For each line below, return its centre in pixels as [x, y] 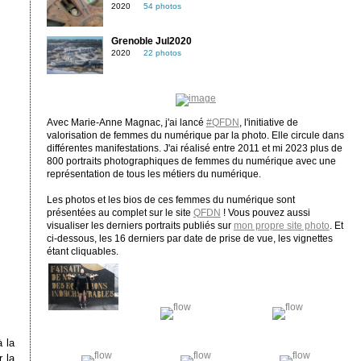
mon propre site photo [281, 226]
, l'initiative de [268, 123]
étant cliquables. [82, 252]
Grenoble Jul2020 [151, 41]
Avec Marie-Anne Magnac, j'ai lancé [126, 123]
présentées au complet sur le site [120, 213]
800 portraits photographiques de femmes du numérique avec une [191, 162]
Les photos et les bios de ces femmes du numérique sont [170, 200]
